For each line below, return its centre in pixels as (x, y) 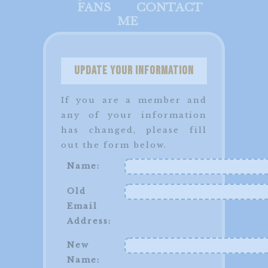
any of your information (134, 115)
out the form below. (114, 145)
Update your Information (134, 71)
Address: (89, 221)
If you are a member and (134, 100)
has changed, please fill (134, 130)
